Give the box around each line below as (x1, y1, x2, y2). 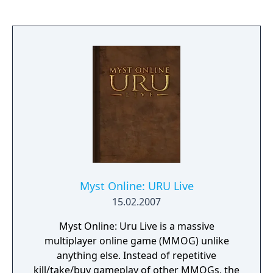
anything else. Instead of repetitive (57, 249, 216, 262)
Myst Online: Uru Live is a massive (58, 219, 214, 233)
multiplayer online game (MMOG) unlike (44, 234, 229, 247)
